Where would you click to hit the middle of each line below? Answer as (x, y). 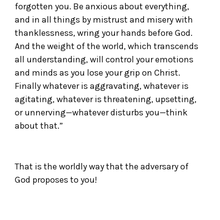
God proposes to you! (56, 179)
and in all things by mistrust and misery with (104, 19)
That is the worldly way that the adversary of (102, 166)
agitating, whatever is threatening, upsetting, (106, 99)
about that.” (40, 125)
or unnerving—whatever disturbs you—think (101, 112)
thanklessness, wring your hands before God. (104, 33)
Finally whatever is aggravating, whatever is (102, 86)
